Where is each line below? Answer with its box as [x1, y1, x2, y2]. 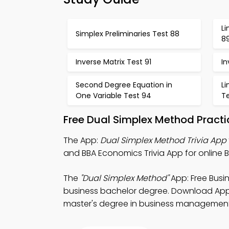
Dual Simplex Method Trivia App [100, 134, 226, 146]
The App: [63, 134, 100, 146]
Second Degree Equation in [76, 80, 172, 90]
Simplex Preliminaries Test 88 [76, 28, 179, 39]
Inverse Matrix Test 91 [76, 57, 151, 67]
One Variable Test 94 [76, 90, 151, 101]
